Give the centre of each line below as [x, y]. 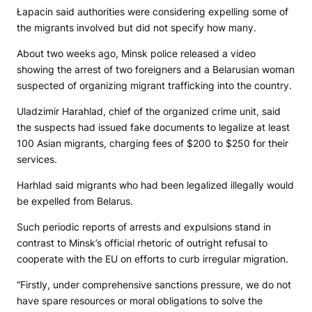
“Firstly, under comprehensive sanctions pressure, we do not [154, 285]
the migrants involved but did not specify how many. [136, 28]
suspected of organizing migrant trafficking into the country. [154, 86]
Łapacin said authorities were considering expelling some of [153, 12]
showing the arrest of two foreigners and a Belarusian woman [156, 70]
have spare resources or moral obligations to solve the [140, 301]
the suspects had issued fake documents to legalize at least [153, 127]
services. [37, 159]
